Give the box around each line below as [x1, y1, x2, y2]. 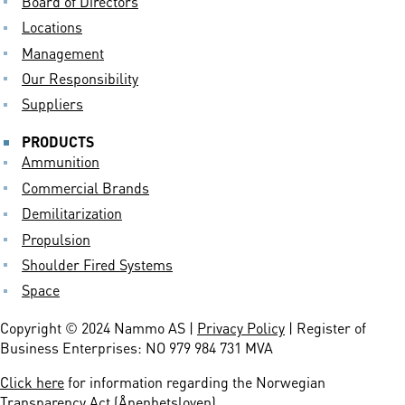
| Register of [285, 316, 366, 339]
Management [22, 40, 104, 63]
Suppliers [22, 91, 83, 115]
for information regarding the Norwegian [64, 370, 325, 393]
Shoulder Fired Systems [22, 251, 173, 275]
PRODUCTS [22, 129, 94, 153]
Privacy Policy [197, 316, 285, 339]
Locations [22, 14, 82, 38]
